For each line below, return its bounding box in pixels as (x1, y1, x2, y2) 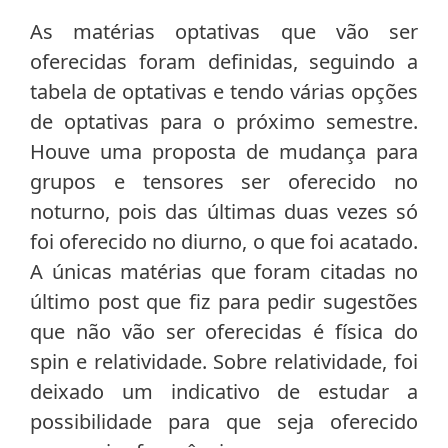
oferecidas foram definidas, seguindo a (30, 48, 418, 76)
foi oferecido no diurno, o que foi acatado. (30, 228, 418, 256)
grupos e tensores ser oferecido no (30, 168, 418, 196)
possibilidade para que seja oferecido (30, 408, 418, 436)
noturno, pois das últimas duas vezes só (30, 198, 418, 226)
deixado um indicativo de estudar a (30, 378, 418, 406)
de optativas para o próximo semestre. (30, 108, 418, 136)
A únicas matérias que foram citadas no (30, 258, 418, 286)
